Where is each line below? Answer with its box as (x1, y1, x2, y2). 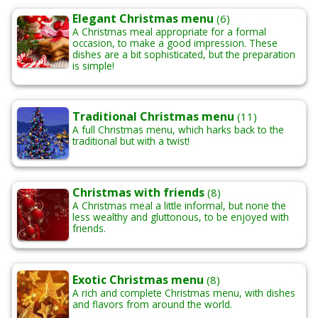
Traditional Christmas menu (72, 109, 234, 125)
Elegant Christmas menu (72, 11, 214, 27)
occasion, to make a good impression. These (72, 36, 278, 50)
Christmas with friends (72, 185, 204, 201)
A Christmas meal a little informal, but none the (72, 199, 286, 213)
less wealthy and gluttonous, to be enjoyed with (72, 210, 289, 224)
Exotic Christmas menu (72, 272, 204, 288)
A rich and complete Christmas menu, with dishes (72, 286, 295, 300)
